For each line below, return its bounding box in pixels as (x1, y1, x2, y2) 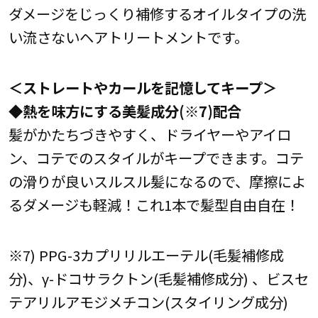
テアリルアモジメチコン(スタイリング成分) (8, 291, 288, 313)
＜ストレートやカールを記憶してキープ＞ (8, 77, 277, 99)
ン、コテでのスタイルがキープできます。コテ (8, 147, 304, 169)
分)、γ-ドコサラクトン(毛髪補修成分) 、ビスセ (8, 268, 309, 290)
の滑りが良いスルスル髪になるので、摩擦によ (8, 170, 306, 192)
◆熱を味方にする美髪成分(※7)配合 (8, 100, 241, 122)
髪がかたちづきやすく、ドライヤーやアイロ (8, 124, 291, 146)
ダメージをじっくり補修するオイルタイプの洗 (8, 3, 306, 25)
